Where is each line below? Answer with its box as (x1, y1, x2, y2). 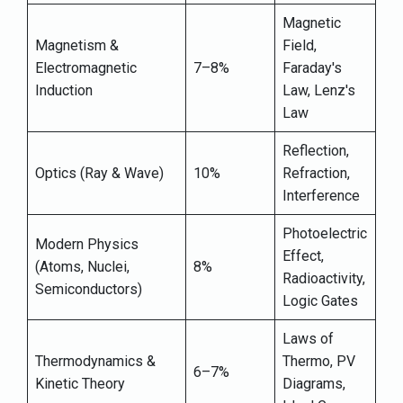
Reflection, (282, 142, 349, 160)
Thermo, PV (282, 353, 355, 371)
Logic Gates (282, 292, 358, 310)
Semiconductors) (35, 281, 142, 299)
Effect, (282, 247, 324, 265)
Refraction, (282, 165, 350, 183)
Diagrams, (282, 375, 345, 393)
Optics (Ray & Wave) (35, 165, 164, 183)
